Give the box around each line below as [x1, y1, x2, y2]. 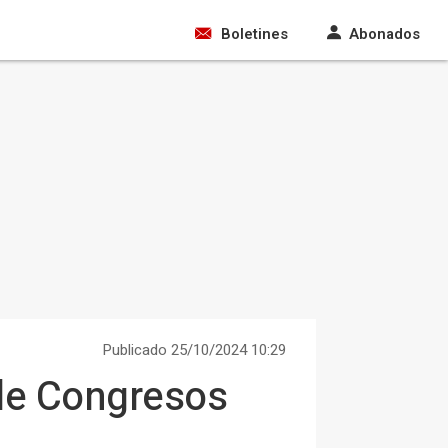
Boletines [221, 23, 288, 45]
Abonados [349, 23, 420, 45]
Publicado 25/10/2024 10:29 [102, 339, 286, 361]
